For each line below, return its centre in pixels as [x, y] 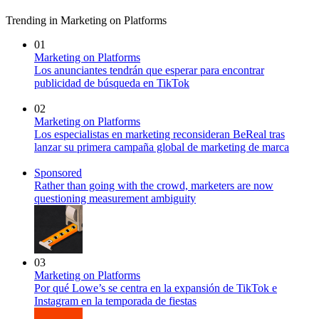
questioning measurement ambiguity [115, 198]
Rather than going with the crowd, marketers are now [154, 185]
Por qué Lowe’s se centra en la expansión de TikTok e [156, 288]
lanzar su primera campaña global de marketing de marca [162, 147]
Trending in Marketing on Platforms [86, 20]
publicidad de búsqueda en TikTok [112, 83]
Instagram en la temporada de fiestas [115, 300]
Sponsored [58, 172]
